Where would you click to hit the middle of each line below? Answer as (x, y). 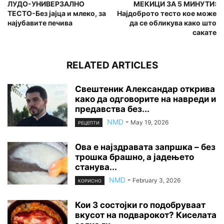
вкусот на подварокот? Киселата (146, 215)
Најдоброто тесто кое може (167, 13)
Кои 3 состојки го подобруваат (140, 205)
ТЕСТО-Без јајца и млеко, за (57, 13)
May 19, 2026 (149, 122)
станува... (96, 167)
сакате (204, 32)
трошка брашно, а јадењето (134, 157)
